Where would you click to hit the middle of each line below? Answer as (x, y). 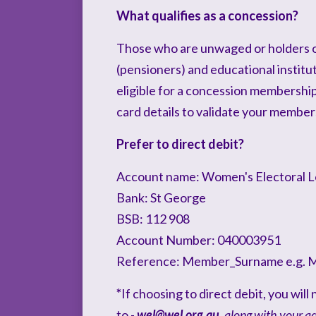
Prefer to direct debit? (180, 144)
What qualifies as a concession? (207, 16)
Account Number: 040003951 (199, 240)
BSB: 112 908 (153, 219)
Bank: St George (161, 197)
